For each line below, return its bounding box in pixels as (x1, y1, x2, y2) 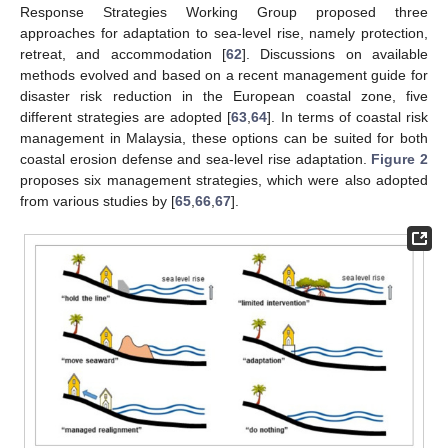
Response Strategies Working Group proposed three (20, 3, 428, 20)
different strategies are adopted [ (20, 108, 232, 125)
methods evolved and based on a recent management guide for (20, 66, 428, 83)
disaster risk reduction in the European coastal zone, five (20, 87, 428, 104)
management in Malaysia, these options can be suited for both (20, 129, 428, 146)
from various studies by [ (20, 192, 175, 209)
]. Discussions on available (242, 45, 428, 62)
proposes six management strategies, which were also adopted (20, 171, 428, 188)
